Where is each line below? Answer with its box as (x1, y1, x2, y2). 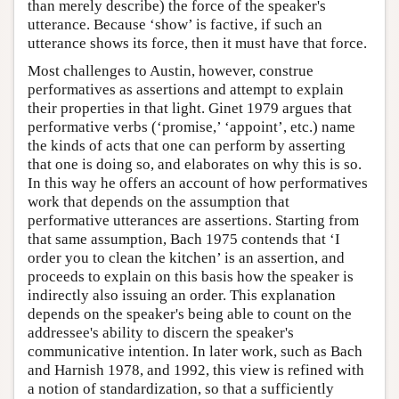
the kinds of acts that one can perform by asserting (28, 136, 346, 154)
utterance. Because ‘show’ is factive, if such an (28, 15, 322, 33)
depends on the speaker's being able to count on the (28, 305, 352, 322)
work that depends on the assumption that (28, 192, 289, 210)
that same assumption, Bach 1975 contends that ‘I (28, 230, 340, 248)
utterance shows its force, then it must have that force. (28, 34, 367, 52)
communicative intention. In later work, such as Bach (28, 342, 362, 360)
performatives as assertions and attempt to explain (28, 80, 344, 98)
